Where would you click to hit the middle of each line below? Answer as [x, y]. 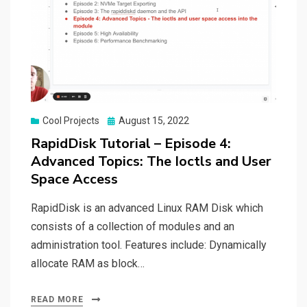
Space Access [74, 180]
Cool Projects [71, 121]
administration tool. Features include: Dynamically [149, 245]
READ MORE [57, 300]
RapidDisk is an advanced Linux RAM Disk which [147, 208]
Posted [122, 120]
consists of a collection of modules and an [133, 227]
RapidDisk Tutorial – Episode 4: [131, 144]
